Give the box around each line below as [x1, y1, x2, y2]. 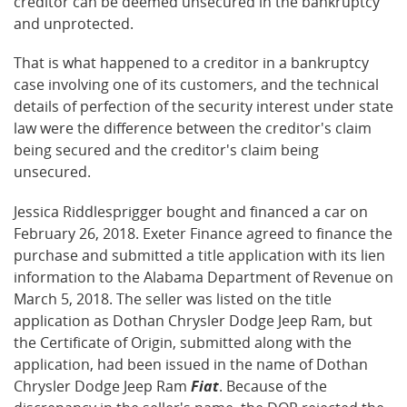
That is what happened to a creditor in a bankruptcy [14, 53, 369, 74]
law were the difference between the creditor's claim [14, 118, 372, 139]
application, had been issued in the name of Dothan [14, 353, 368, 374]
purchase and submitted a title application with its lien [14, 244, 385, 265]
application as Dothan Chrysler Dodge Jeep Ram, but [14, 310, 372, 331]
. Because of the [219, 375, 327, 396]
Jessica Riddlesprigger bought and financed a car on [14, 201, 368, 222]
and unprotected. [14, 14, 134, 35]
